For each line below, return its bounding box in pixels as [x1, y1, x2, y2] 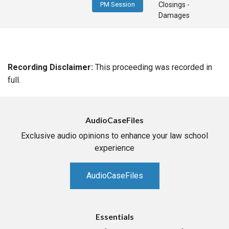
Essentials [95, 212, 134, 222]
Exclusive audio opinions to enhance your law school [21, 131, 208, 141]
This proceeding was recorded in [93, 62, 212, 72]
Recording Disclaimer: [8, 62, 93, 72]
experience [95, 143, 134, 153]
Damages [158, 11, 190, 20]
